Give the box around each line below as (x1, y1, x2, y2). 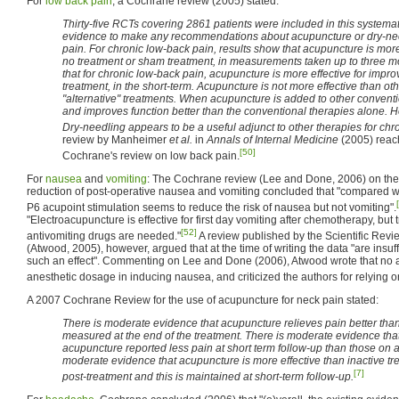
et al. (169, 133, 192, 146)
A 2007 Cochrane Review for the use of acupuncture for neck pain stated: (27, 293, 379, 306)
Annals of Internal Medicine (207, 133, 338, 146)
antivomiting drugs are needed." (27, 229, 181, 242)
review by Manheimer (62, 133, 169, 146)
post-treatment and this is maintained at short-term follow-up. (62, 370, 354, 383)
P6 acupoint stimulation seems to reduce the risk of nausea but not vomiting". (27, 200, 396, 214)
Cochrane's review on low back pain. (62, 149, 240, 162)
